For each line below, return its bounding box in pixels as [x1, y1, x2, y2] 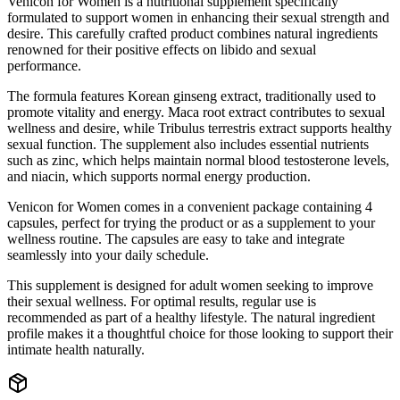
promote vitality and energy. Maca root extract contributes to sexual [7, 104, 385, 121]
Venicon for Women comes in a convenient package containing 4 [7, 199, 372, 215]
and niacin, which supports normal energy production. [7, 169, 311, 185]
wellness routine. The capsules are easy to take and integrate [7, 231, 345, 247]
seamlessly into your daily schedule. [7, 247, 209, 263]
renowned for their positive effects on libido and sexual [7, 42, 316, 58]
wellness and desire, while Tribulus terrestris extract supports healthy [7, 121, 392, 137]
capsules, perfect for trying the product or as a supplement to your [7, 215, 375, 231]
